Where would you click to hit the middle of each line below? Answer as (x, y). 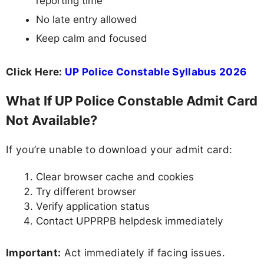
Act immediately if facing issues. (143, 253)
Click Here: (35, 72)
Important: (34, 253)
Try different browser (86, 191)
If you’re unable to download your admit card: (119, 150)
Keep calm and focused (92, 38)
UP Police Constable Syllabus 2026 (156, 72)
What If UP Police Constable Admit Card (132, 101)
